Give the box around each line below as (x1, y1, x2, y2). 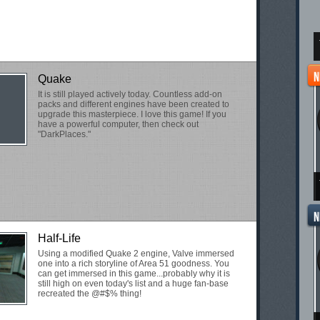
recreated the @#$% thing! (38, 289, 141, 299)
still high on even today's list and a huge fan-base (38, 279, 229, 289)
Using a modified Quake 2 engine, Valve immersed (38, 249, 234, 259)
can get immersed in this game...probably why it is (38, 269, 230, 279)
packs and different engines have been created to (38, 99, 229, 109)
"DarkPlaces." (38, 129, 91, 139)
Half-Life (38, 232, 81, 244)
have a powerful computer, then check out (38, 119, 199, 129)
